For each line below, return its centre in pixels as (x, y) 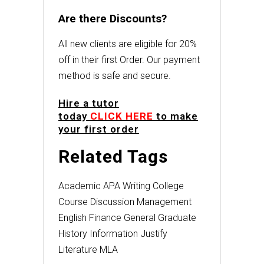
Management (164, 202)
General (140, 218)
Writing (136, 186)
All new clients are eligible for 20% (128, 44)
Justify (154, 234)
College (168, 186)
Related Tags (113, 157)
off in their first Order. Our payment (129, 60)
